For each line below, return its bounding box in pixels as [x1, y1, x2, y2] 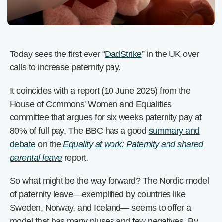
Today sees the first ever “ [10, 49, 105, 59]
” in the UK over [141, 49, 199, 59]
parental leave [10, 153, 62, 163]
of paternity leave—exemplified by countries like [10, 189, 186, 199]
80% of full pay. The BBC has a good [10, 126, 149, 136]
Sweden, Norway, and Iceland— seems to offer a [10, 203, 191, 213]
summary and [148, 126, 200, 136]
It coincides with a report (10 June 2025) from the [10, 86, 190, 96]
